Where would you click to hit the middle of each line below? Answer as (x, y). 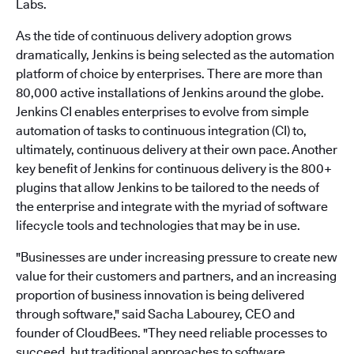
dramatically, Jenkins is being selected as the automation (175, 55)
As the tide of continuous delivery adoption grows (154, 36)
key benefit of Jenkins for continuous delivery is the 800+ (174, 169)
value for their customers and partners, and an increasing (176, 276)
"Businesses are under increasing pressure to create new (177, 257)
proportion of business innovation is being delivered (160, 295)
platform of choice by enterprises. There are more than (169, 74)
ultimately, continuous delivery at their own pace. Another (177, 150)
